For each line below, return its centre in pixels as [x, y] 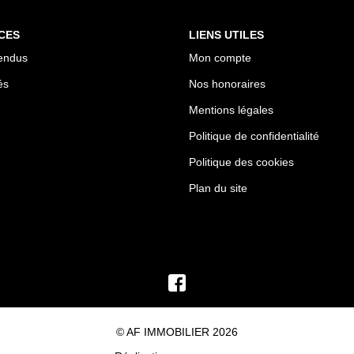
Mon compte [220, 58]
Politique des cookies [241, 162]
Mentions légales [231, 110]
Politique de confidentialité [254, 136]
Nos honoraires [227, 84]
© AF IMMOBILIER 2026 [177, 332]
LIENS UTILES [226, 34]
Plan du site [218, 188]
